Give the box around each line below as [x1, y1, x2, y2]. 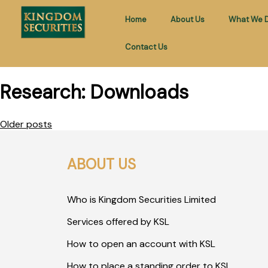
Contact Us [124, 42, 167, 52]
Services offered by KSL [67, 215, 169, 228]
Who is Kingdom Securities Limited [67, 193, 216, 206]
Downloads [90, 80, 188, 105]
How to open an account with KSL [67, 237, 215, 250]
